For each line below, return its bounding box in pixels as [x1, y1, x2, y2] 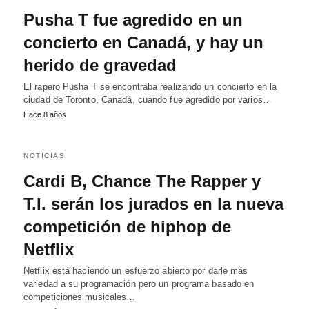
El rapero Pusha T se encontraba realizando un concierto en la [23, 81, 277, 92]
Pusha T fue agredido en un [23, 10, 243, 29]
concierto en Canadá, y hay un [23, 33, 263, 52]
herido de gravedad [23, 56, 177, 74]
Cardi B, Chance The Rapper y [23, 172, 261, 190]
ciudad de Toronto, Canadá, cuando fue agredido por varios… [23, 94, 272, 105]
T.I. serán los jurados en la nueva [23, 195, 283, 213]
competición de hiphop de [23, 217, 231, 236]
